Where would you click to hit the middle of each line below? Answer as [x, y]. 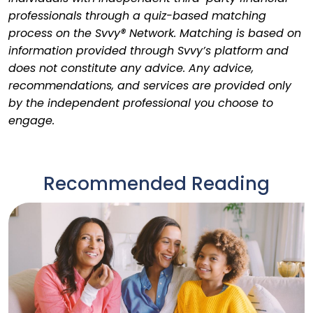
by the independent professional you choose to [141, 103]
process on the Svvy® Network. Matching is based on [155, 33]
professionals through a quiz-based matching [137, 16]
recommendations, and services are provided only [150, 86]
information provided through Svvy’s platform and [148, 51]
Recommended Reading [156, 184]
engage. [31, 121]
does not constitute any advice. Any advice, [131, 68]
